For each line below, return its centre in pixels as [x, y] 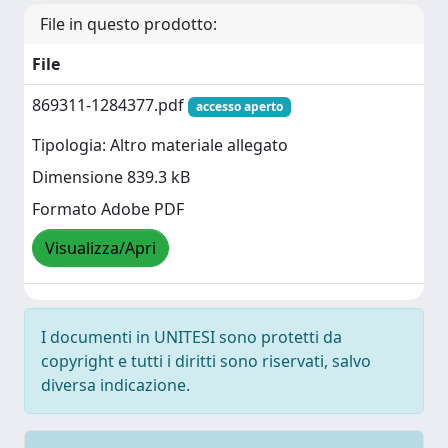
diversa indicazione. [115, 385]
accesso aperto [239, 106]
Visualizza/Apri [100, 248]
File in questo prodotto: [128, 24]
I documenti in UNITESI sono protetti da [191, 337]
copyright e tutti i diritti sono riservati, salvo [206, 361]
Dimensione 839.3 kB [111, 177]
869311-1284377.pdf [110, 105]
